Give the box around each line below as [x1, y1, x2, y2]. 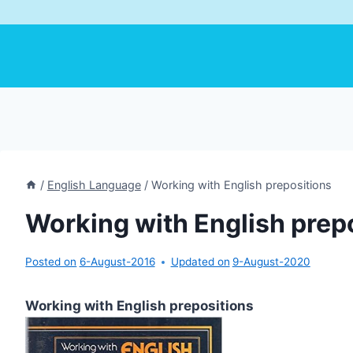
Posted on [25, 255, 77, 269]
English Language [46, 178, 141, 191]
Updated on [170, 255, 230, 269]
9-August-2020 [232, 255, 310, 269]
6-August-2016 [79, 255, 155, 269]
